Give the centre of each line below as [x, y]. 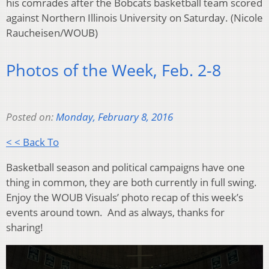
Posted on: [31, 116]
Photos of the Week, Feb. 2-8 [113, 70]
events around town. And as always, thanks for [115, 212]
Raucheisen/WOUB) [52, 32]
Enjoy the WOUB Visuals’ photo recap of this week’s [125, 197]
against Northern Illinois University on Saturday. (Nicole [134, 17]
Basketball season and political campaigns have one [125, 167]
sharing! [25, 227]
